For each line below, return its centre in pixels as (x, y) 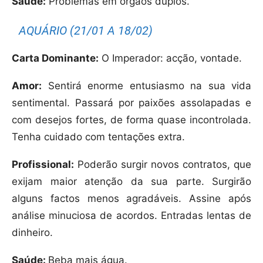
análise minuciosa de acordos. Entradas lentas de (131, 216)
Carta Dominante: (55, 58)
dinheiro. (32, 233)
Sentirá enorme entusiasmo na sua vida (146, 86)
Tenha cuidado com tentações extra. (98, 137)
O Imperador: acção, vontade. (170, 58)
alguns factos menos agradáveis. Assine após (131, 199)
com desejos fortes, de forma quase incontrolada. (131, 120)
